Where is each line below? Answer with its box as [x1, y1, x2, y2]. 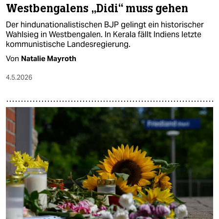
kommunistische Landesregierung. [6, 39, 131, 49]
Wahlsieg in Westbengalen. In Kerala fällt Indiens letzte [6, 29, 201, 40]
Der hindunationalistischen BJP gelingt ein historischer [6, 19, 204, 30]
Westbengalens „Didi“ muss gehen [6, 1, 189, 16]
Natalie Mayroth [21, 53, 76, 63]
